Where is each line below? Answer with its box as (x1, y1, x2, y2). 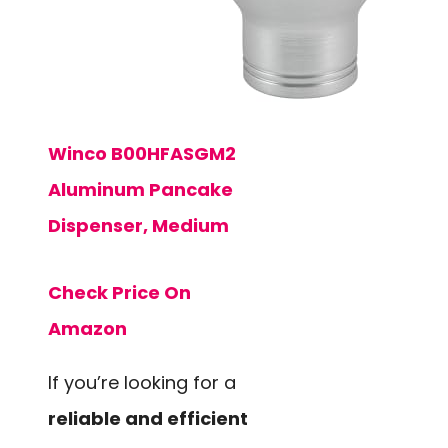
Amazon (48, 315, 127, 341)
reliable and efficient (48, 405, 248, 431)
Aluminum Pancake (48, 177, 233, 203)
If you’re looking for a (48, 369, 236, 395)
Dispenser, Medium (48, 213, 229, 239)
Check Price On (48, 279, 191, 305)
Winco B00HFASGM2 (48, 141, 236, 167)
